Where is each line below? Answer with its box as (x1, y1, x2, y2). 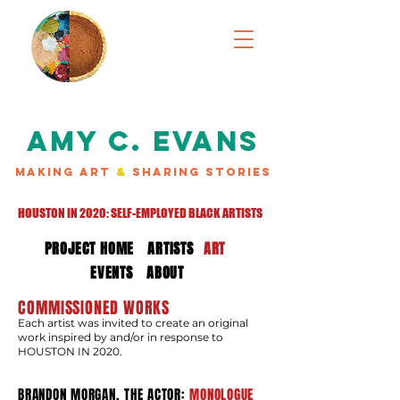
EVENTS (90, 262, 133, 283)
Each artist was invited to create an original (18, 316, 248, 329)
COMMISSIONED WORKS (18, 296, 171, 320)
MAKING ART (14, 165, 116, 179)
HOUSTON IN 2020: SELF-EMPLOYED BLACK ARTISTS (18, 205, 262, 221)
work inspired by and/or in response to (18, 330, 223, 344)
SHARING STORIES (126, 165, 271, 179)
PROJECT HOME (44, 237, 135, 259)
